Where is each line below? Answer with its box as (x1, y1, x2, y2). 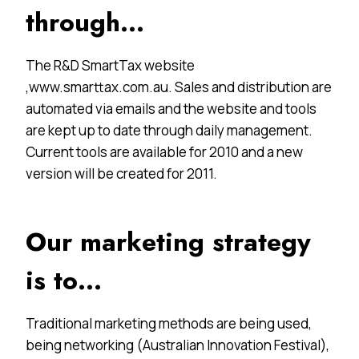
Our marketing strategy (26, 223, 311, 260)
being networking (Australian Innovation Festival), (26, 335, 329, 354)
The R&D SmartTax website (26, 55, 195, 75)
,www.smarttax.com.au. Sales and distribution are (26, 77, 332, 96)
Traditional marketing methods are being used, (26, 313, 312, 333)
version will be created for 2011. (26, 163, 217, 183)
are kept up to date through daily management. (26, 120, 313, 139)
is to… (26, 261, 102, 299)
